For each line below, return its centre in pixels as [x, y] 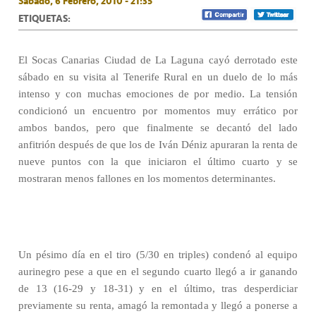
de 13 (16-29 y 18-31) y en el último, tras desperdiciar [158, 288]
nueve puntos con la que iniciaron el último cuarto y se [158, 162]
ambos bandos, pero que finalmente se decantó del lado [158, 128]
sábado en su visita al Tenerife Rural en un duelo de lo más [158, 77]
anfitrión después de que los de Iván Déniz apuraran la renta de [158, 145]
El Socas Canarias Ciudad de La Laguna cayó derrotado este [158, 60]
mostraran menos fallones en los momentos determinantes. [147, 178]
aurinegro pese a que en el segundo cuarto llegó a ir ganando [158, 272]
